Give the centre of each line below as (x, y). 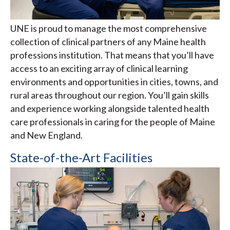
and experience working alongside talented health (110, 108)
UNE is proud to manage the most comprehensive (109, 28)
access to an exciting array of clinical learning (99, 68)
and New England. (46, 135)
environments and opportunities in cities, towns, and (114, 81)
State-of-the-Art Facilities (81, 157)
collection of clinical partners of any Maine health (108, 41)
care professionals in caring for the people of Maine (113, 121)
